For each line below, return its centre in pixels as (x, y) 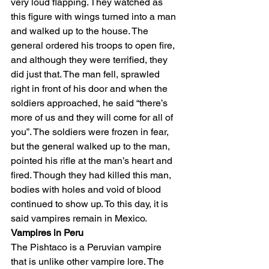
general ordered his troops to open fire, (94, 46)
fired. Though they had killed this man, (92, 175)
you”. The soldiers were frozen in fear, (91, 132)
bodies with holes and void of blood (87, 190)
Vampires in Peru (47, 233)
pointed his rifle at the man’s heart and (93, 161)
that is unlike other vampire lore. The (89, 262)
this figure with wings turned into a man (95, 17)
